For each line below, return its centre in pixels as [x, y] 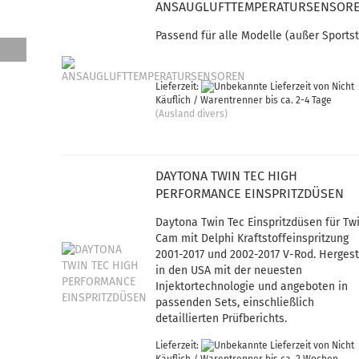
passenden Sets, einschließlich [235, 303]
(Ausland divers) [192, 114]
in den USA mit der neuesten [229, 270]
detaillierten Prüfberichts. [222, 319]
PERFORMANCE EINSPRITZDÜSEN [250, 194]
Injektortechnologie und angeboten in [252, 286]
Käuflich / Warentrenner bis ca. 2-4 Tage [244, 101]
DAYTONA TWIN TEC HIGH [227, 176]
